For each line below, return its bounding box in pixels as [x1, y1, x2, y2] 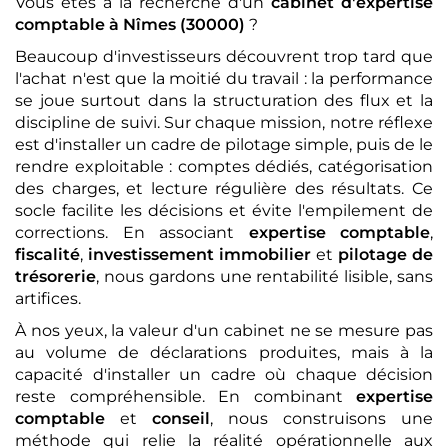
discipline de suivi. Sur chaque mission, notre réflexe [15, 112, 433, 132]
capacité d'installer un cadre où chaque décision [15, 364, 433, 384]
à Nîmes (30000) [109, 14, 245, 34]
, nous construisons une [210, 408, 433, 428]
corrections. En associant [15, 222, 249, 242]
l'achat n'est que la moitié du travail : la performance [15, 68, 433, 88]
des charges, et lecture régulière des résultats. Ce [15, 178, 433, 198]
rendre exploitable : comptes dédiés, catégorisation [15, 156, 433, 176]
